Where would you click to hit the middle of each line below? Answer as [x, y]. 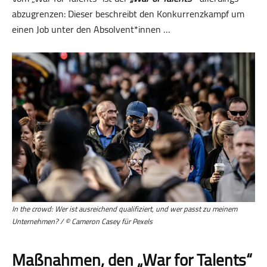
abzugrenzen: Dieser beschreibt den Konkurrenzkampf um [128, 13]
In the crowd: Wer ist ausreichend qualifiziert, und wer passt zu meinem [125, 209]
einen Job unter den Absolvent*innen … [91, 29]
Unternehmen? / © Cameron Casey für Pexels [82, 222]
